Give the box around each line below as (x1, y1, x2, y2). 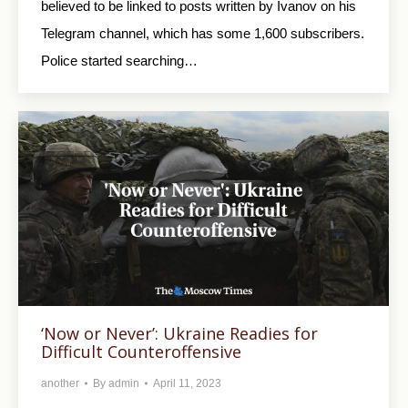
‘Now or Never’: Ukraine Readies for (41, 321, 318, 344)
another (41, 376, 79, 390)
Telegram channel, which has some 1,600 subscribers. (41, 25, 364, 41)
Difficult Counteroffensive (41, 340, 241, 362)
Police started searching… (41, 52, 198, 68)
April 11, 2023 (153, 376, 221, 390)
